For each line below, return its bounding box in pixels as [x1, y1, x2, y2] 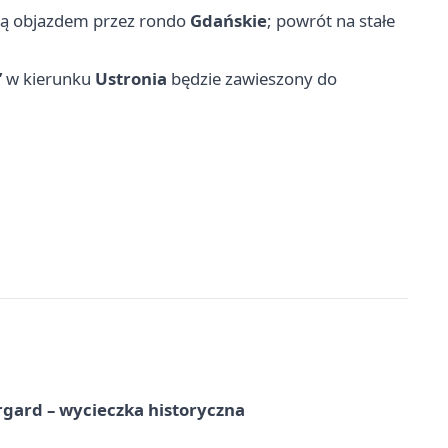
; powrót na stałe [267, 9, 395, 32]
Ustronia [95, 67, 167, 90]
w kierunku [2, 67, 95, 90]
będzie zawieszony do [167, 67, 337, 90]
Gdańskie [190, 9, 267, 32]
